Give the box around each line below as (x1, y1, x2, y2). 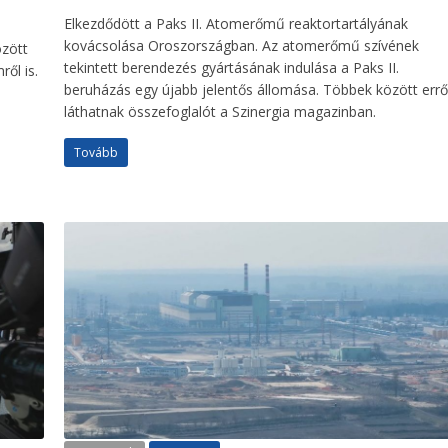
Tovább (74, 143, 119, 161)
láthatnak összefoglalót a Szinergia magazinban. (64, 101, 377, 121)
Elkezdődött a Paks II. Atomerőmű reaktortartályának (64, 13, 409, 33)
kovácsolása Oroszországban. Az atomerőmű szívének (64, 35, 420, 55)
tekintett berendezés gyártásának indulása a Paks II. (64, 57, 400, 77)
